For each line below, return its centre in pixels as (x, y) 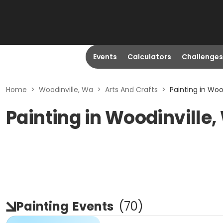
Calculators (149, 57)
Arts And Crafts (131, 90)
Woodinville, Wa (66, 90)
